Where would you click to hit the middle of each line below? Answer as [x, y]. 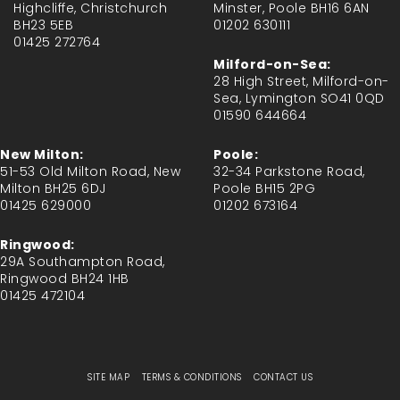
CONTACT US [283, 377]
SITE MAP [108, 377]
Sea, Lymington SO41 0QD [299, 98]
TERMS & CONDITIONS [192, 377]
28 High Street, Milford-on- [301, 81]
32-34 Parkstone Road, [289, 171]
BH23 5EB [43, 25]
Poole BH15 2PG [264, 188]
